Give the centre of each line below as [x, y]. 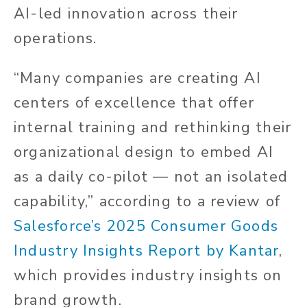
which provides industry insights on [148, 276]
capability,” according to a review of [147, 202]
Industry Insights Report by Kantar [147, 251]
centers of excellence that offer [134, 103]
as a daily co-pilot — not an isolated [151, 177]
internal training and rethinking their [153, 128]
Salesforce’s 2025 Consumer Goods [146, 226]
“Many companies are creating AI [137, 78]
